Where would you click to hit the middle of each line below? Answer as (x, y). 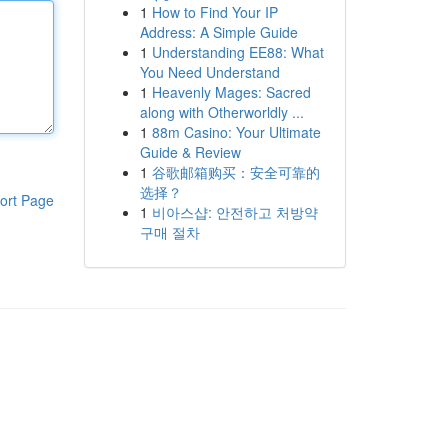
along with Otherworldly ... (221, 112)
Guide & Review (190, 152)
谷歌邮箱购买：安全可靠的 (235, 172)
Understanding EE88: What (237, 52)
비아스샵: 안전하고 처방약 (234, 212)
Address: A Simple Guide (218, 32)
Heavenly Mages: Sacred (231, 92)
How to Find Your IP (214, 12)
